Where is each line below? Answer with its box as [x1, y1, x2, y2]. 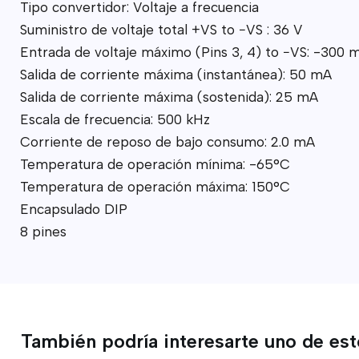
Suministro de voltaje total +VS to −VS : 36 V [19, 21, 303, 38]
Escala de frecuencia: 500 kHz [19, 111, 210, 127]
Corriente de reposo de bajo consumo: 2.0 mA [19, 133, 315, 150]
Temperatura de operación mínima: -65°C [19, 155, 290, 172]
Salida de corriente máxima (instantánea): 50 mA [19, 66, 332, 83]
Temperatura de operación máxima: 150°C [19, 178, 290, 195]
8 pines [19, 223, 67, 240]
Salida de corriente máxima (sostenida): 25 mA [19, 88, 318, 105]
